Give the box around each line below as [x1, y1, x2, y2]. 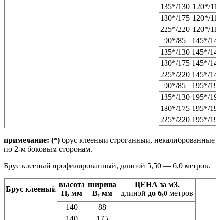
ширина [88, 180, 116, 189]
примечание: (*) [4, 136, 60, 145]
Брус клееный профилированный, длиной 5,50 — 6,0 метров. [4, 162, 210, 170]
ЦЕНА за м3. [134, 180, 180, 189]
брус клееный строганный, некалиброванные [60, 136, 215, 145]
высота [58, 180, 85, 189]
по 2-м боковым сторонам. [4, 145, 92, 154]
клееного [160, 136, 191, 144]
